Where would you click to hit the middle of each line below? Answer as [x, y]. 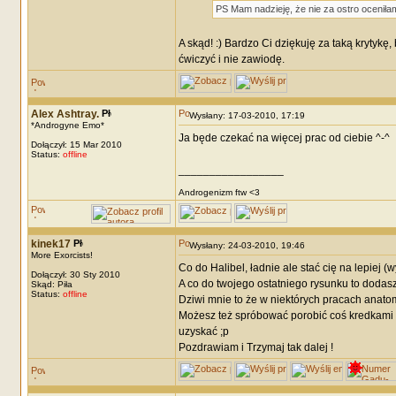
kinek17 [50, 244]
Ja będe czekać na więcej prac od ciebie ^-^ [284, 138]
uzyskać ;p [203, 331]
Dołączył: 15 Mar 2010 [76, 145]
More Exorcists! [61, 255]
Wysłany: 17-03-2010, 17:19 [251, 115]
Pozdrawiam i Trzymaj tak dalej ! [255, 347]
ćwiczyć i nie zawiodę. [231, 59]
